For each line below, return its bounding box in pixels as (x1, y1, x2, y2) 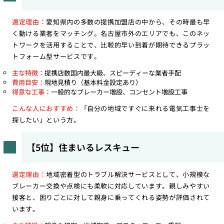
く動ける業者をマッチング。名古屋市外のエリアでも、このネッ (11, 28, 210, 38)
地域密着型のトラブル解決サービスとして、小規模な (46, 169, 210, 179)
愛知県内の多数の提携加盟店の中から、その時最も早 (46, 17, 210, 27)
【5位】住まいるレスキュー (26, 140, 139, 154)
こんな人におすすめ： (11, 103, 80, 113)
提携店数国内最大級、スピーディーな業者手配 (44, 68, 181, 78)
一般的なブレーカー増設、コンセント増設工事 (50, 87, 187, 97)
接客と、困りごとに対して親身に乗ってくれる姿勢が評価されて (11, 192, 210, 202)
